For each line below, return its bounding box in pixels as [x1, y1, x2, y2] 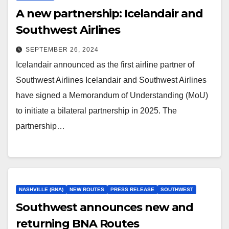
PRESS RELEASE [110, 187, 154, 193]
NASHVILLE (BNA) [19, 187, 63, 193]
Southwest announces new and [16, 200, 194, 215]
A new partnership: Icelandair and [16, 6, 203, 20]
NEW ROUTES [70, 187, 104, 193]
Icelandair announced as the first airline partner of [16, 60, 194, 69]
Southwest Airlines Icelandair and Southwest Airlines [16, 75, 207, 84]
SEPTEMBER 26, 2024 [26, 45, 99, 53]
